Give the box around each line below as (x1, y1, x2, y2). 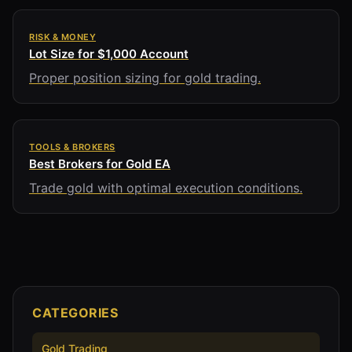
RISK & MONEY (29, 31, 96, 42)
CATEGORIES (32, 304, 118, 321)
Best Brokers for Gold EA (29, 156, 170, 171)
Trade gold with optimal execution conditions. (29, 179, 302, 196)
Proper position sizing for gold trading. (29, 69, 261, 86)
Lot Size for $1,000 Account (29, 46, 189, 61)
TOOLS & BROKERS (29, 141, 115, 152)
